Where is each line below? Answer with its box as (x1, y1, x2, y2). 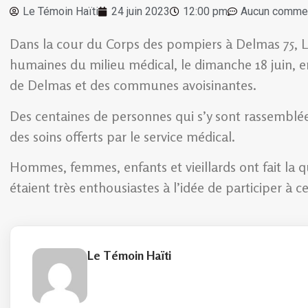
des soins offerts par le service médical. (10, 127, 235, 145)
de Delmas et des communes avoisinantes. (10, 76, 256, 94)
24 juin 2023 (111, 5, 170, 19)
